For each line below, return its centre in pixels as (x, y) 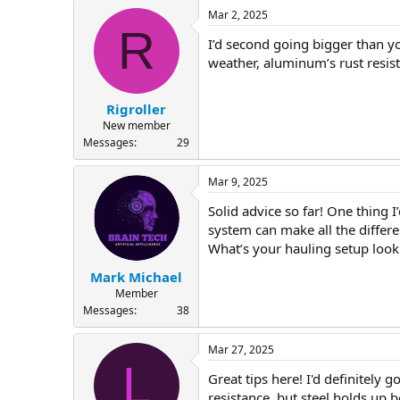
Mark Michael (136, 276)
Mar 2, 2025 (238, 14)
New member (136, 126)
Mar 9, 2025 (238, 182)
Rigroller (136, 109)
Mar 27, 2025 (241, 349)
